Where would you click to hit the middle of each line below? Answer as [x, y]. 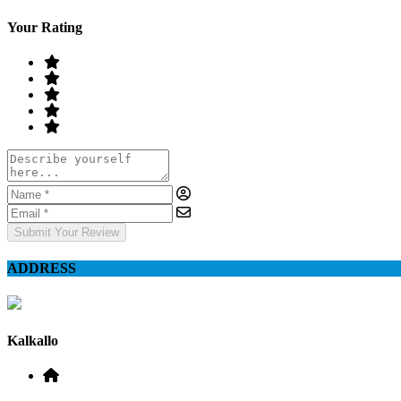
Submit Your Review [67, 232]
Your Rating [45, 27]
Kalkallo [33, 340]
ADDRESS [42, 269]
